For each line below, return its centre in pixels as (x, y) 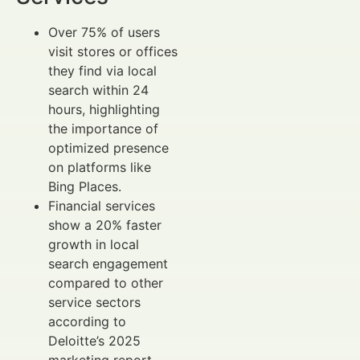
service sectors (94, 302)
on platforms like (100, 167)
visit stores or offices (113, 51)
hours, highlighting (104, 109)
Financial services (102, 205)
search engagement (108, 263)
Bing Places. (85, 186)
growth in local (94, 244)
